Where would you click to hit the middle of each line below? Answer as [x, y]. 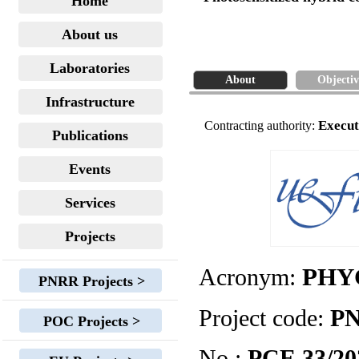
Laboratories [90, 68]
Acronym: [250, 277]
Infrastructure [90, 102]
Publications [90, 135]
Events [90, 169]
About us [90, 34]
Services [90, 203]
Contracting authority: [261, 125]
